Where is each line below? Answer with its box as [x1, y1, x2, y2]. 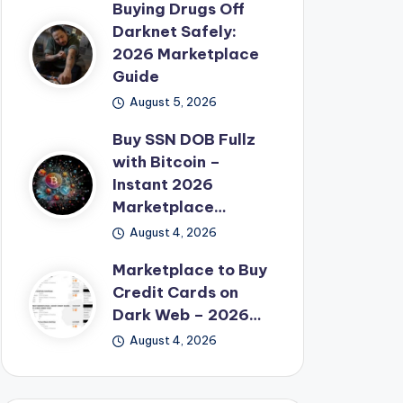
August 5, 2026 [130, 94, 218, 109]
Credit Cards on [112, 282, 238, 302]
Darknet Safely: [112, 22, 237, 41]
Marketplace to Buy [112, 260, 267, 280]
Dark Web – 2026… [112, 305, 262, 325]
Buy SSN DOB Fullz [112, 130, 255, 149]
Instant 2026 [112, 175, 213, 194]
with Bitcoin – [112, 152, 220, 172]
